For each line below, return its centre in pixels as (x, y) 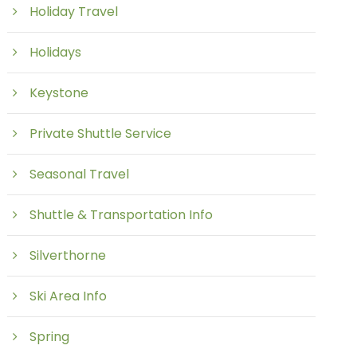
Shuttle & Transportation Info (122, 215)
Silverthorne (68, 255)
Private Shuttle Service (101, 133)
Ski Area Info (69, 296)
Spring (50, 337)
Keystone (59, 93)
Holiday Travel (74, 12)
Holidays (56, 52)
